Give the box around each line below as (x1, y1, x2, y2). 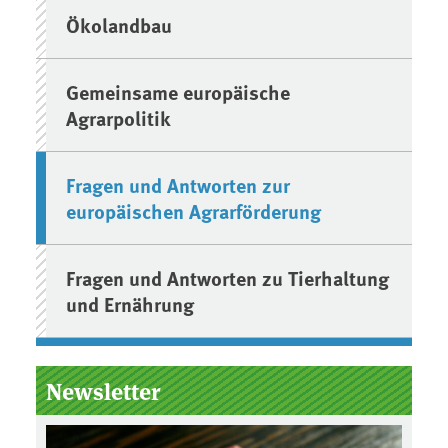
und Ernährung (66, 288, 195, 318)
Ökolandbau (66, 9, 173, 39)
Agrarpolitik (66, 102, 172, 132)
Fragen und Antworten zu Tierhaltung (66, 262, 390, 292)
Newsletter (46, 373, 160, 407)
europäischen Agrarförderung (66, 195, 322, 225)
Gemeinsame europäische (66, 76, 291, 106)
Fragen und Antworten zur (66, 169, 291, 199)
